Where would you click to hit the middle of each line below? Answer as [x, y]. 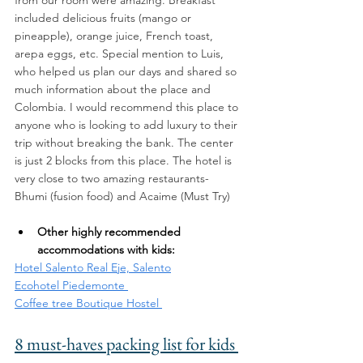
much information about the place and [114, 89]
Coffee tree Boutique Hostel [88, 303]
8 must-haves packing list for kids [126, 344]
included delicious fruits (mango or [105, 17]
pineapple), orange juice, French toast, [115, 35]
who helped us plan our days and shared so [127, 71]
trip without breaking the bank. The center [126, 142]
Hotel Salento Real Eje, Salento [93, 267]
